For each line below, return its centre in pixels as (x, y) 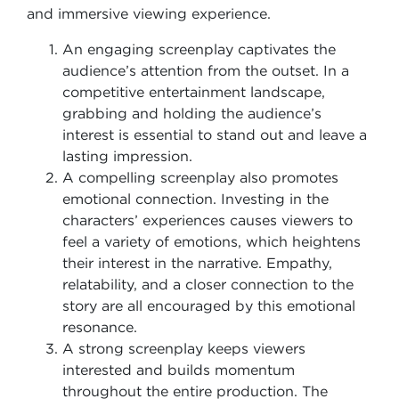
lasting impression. (127, 156)
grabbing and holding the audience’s (192, 113)
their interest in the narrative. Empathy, (197, 263)
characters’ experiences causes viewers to (208, 220)
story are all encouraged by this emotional (209, 305)
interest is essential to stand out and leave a (215, 134)
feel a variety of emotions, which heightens (212, 241)
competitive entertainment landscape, (194, 92)
